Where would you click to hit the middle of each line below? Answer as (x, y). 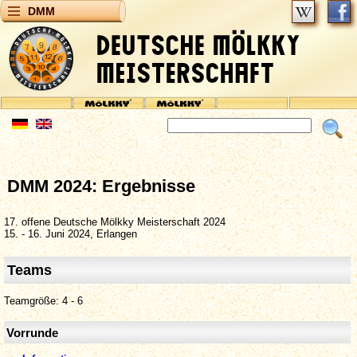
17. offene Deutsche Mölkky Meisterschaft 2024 (115, 222)
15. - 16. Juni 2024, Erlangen (71, 233)
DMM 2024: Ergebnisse (102, 186)
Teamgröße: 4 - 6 (43, 301)
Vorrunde (33, 333)
